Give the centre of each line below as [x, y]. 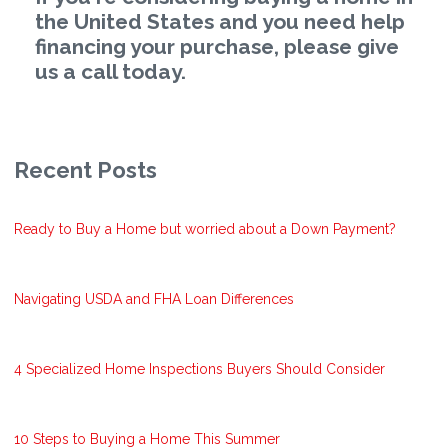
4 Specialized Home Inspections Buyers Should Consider [199, 368]
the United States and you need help [220, 21]
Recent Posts [85, 169]
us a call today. [110, 71]
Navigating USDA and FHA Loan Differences [154, 298]
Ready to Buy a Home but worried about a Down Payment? [205, 228]
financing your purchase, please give [217, 46]
